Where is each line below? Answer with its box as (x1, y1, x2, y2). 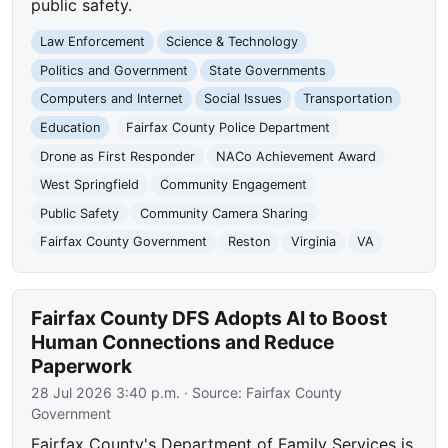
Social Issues (203, 91, 282, 107)
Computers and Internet (40, 91, 184, 107)
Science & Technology (165, 34, 298, 50)
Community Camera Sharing (139, 205, 308, 221)
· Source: (180, 384, 247, 402)
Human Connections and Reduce (31, 330, 335, 355)
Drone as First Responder (40, 148, 196, 164)
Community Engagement (159, 177, 307, 193)
